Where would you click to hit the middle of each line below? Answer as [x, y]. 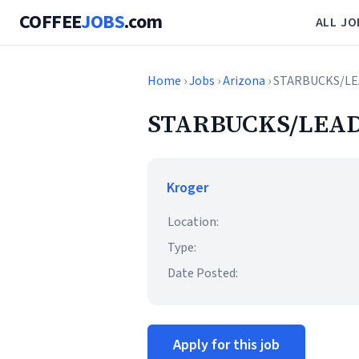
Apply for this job [226, 345]
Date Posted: [203, 273]
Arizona [244, 81]
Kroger [188, 188]
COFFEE [50, 22]
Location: [193, 222]
